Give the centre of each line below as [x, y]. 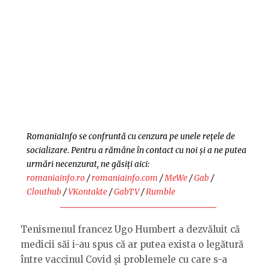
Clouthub [44, 192]
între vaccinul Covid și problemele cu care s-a [124, 259]
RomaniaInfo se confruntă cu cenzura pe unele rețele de [131, 137]
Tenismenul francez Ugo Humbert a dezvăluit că [130, 229]
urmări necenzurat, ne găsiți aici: [88, 165]
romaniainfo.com [125, 178]
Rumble [161, 192]
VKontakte [88, 192]
